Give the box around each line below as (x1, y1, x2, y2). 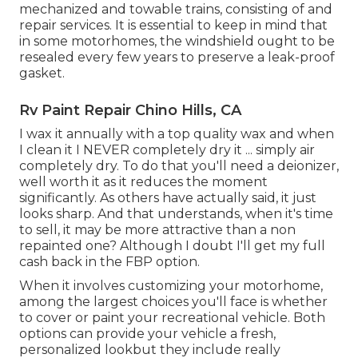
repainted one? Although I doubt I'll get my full (19, 237, 325, 253)
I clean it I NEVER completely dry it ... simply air (19, 141, 315, 157)
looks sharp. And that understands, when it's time (19, 205, 333, 221)
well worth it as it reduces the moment (19, 173, 268, 189)
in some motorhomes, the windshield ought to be (19, 33, 335, 49)
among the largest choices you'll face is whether (19, 293, 328, 309)
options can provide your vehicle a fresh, (19, 325, 276, 341)
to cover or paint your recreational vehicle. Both (19, 309, 325, 325)
